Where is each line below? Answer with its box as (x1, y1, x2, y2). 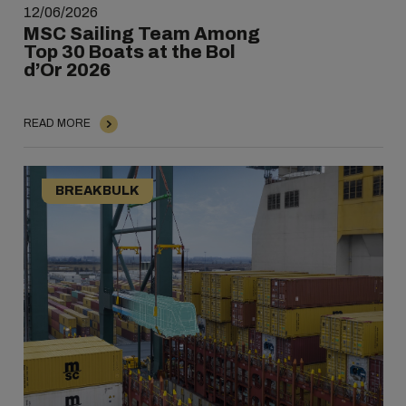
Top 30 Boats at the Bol (23, 42, 236, 63)
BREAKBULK (54, 184, 140, 198)
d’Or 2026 (23, 60, 111, 81)
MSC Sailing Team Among (23, 24, 260, 44)
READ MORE (23, 117, 91, 130)
